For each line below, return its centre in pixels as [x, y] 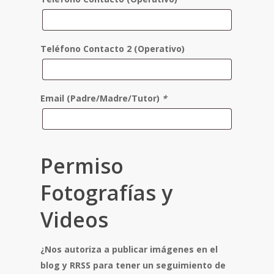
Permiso [82, 166]
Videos [74, 220]
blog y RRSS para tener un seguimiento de [133, 265]
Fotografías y [106, 193]
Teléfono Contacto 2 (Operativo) [113, 49]
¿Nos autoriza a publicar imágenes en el [129, 249]
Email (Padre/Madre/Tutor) [101, 98]
